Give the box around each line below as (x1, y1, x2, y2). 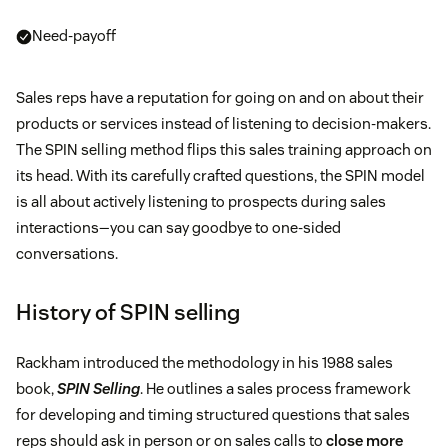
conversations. (16, 244, 118, 264)
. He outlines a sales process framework (140, 379, 411, 399)
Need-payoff (32, 26, 116, 46)
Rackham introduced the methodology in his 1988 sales (16, 353, 393, 373)
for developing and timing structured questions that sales (16, 405, 410, 425)
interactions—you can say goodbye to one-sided (16, 218, 341, 238)
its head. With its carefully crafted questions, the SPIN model (16, 166, 425, 186)
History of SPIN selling (16, 298, 240, 327)
